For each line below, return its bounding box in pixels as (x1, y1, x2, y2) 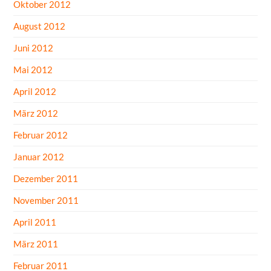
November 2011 (13, 194, 79, 206)
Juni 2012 (13, 42, 54, 53)
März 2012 (13, 107, 59, 119)
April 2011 (13, 216, 57, 227)
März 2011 (13, 238, 59, 249)
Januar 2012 (13, 151, 65, 162)
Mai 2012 (13, 64, 53, 75)
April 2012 (13, 85, 57, 97)
